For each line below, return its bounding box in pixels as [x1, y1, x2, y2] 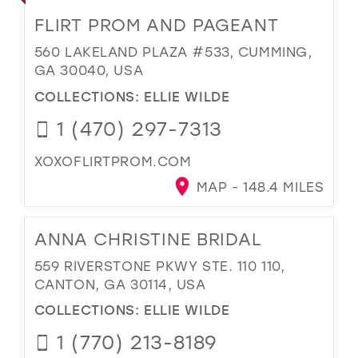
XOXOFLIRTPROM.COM [34, 152, 192, 169]
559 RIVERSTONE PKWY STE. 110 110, [34, 257, 285, 274]
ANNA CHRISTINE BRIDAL [34, 227, 262, 250]
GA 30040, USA [34, 62, 144, 79]
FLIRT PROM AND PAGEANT [34, 14, 279, 37]
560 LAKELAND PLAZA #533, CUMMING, [34, 43, 312, 61]
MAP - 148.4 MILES [192, 178, 324, 196]
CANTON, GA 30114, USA [34, 275, 206, 292]
